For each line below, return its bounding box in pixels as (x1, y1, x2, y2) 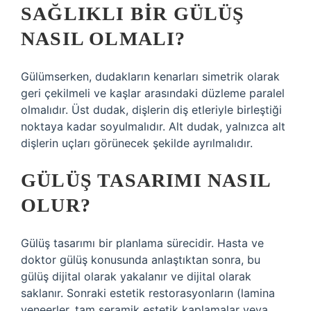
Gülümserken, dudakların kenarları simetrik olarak (21, 69, 280, 83)
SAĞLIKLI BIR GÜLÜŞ (21, 3, 245, 24)
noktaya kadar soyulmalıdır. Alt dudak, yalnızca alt (21, 119, 285, 133)
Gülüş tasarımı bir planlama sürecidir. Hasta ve (21, 236, 264, 250)
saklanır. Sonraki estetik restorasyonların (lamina (21, 286, 275, 300)
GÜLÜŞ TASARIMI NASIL (21, 169, 271, 191)
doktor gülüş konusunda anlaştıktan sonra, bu (21, 253, 260, 267)
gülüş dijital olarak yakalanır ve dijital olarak (21, 269, 251, 283)
